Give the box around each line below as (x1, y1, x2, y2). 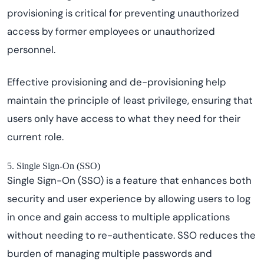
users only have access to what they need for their (7, 112, 240, 125)
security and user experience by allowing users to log (7, 192, 250, 205)
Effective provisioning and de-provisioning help (7, 75, 226, 88)
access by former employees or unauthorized (7, 25, 215, 38)
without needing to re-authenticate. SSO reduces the (7, 229, 256, 242)
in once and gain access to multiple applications (7, 210, 230, 223)
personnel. (7, 43, 55, 56)
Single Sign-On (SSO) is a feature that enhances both (7, 174, 252, 187)
